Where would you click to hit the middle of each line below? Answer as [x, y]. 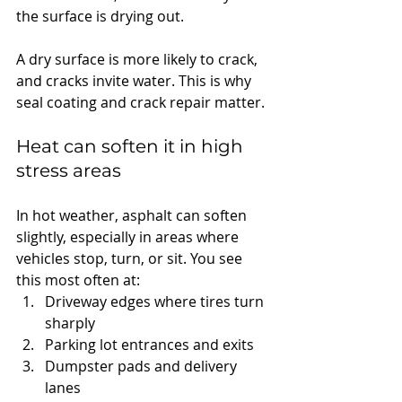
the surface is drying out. [100, 16]
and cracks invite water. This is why [135, 80]
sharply [70, 323]
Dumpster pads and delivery [143, 366]
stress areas [69, 170]
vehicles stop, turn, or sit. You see [131, 258]
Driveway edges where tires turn [156, 301]
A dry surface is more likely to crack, [139, 59]
